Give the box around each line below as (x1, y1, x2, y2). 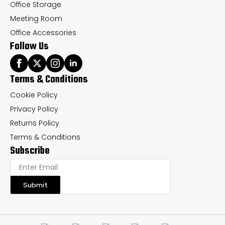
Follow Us (10, 38, 49, 54)
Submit (23, 180, 48, 189)
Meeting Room (10, 13, 62, 24)
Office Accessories (10, 27, 76, 38)
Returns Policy (10, 118, 59, 128)
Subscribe (10, 143, 50, 159)
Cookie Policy (10, 89, 58, 100)
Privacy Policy (10, 103, 58, 114)
